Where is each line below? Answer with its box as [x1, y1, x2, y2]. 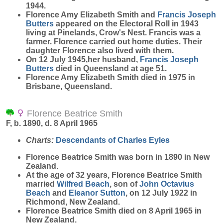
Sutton [100, 189, 125, 197]
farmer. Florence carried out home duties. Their [26, 37, 202, 46]
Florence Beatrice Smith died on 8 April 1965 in [26, 207, 202, 215]
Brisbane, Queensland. [26, 82, 112, 91]
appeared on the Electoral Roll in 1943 [54, 19, 199, 28]
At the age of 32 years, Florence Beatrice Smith [26, 171, 202, 179]
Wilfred [57, 180, 85, 188]
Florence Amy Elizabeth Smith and [26, 10, 157, 19]
